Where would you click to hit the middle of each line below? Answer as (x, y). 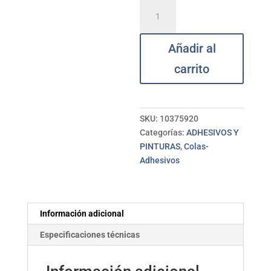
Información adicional (82, 214)
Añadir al (192, 48)
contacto (156, 20)
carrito (192, 69)
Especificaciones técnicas (90, 235)
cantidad (156, 62)
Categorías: (163, 132)
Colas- (197, 146)
